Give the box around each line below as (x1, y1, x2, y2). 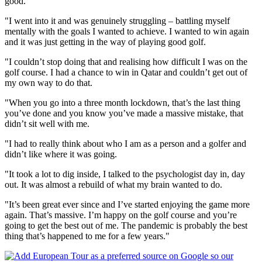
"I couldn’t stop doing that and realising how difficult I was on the (5, 56, 247, 67)
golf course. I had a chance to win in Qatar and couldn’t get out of (5, 67, 247, 77)
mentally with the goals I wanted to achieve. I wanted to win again (5, 26, 249, 36)
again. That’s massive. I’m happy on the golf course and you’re (5, 209, 237, 220)
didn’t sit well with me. (5, 118, 89, 129)
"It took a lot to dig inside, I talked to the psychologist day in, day (5, 168, 245, 179)
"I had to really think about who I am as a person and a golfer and (5, 138, 246, 149)
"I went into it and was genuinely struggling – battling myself (5, 15, 230, 26)
